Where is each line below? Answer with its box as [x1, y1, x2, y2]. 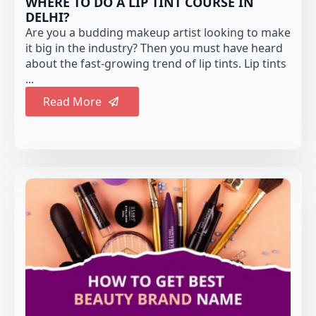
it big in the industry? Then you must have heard [25, 40, 283, 56]
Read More [43, 94, 102, 110]
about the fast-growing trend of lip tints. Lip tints [25, 56, 286, 72]
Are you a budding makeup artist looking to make [25, 25, 291, 41]
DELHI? [25, 8, 70, 26]
